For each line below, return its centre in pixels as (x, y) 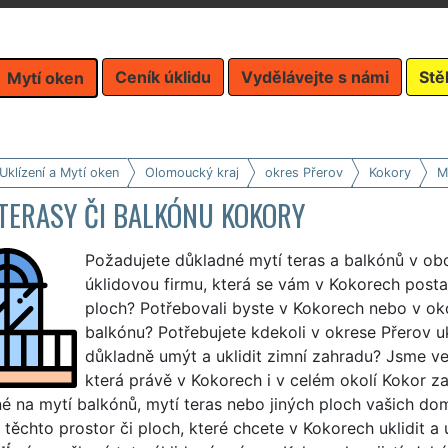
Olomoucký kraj (191, 172)
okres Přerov (303, 172)
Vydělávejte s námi (315, 76)
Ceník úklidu (163, 76)
